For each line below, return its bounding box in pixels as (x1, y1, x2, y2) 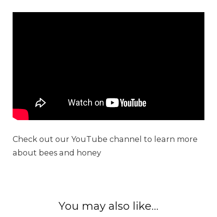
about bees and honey (13, 148, 102, 157)
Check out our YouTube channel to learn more (13, 134, 198, 144)
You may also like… (59, 199, 158, 213)
